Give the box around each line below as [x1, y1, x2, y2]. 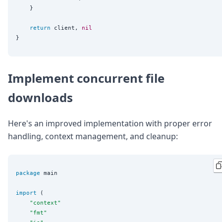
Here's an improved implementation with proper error [8, 117, 212, 129]
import [16, 189, 37, 196]
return [30, 24, 51, 32]
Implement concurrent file [8, 69, 165, 86]
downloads [8, 89, 73, 106]
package [16, 169, 40, 176]
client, [51, 24, 82, 32]
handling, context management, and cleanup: [8, 130, 178, 142]
